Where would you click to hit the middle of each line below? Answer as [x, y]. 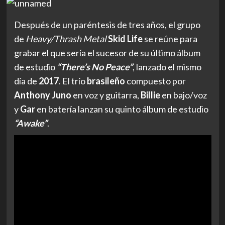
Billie [150, 95]
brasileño [106, 81]
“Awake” [30, 123]
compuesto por [155, 81]
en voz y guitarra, [106, 95]
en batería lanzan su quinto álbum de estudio [122, 109]
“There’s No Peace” [94, 67]
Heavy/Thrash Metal [66, 38]
